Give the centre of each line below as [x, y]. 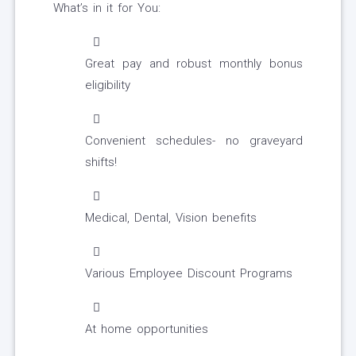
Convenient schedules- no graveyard [194, 141]
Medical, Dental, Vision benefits [171, 218]
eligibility [108, 85]
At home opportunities [147, 329]
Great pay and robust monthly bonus [194, 64]
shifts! [101, 163]
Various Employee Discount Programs [189, 274]
